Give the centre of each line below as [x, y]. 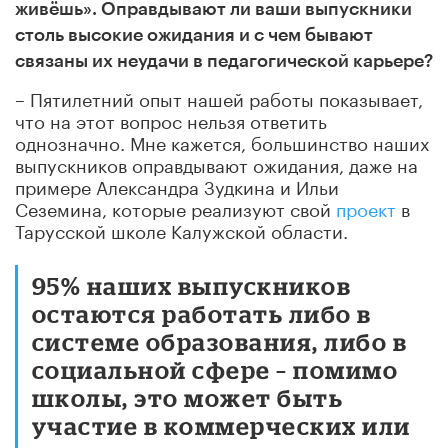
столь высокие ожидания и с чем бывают [194, 35]
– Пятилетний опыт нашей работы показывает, [219, 97]
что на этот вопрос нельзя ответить [171, 119]
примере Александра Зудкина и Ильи [177, 185]
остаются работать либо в [202, 313]
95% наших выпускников [192, 285]
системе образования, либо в [220, 341]
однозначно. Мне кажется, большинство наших [222, 141]
